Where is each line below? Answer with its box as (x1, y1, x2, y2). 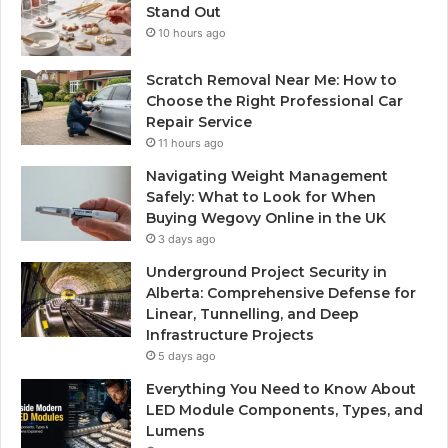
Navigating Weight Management (146, 166, 388, 185)
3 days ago (158, 231, 216, 246)
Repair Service (146, 112, 252, 131)
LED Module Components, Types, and (146, 400, 423, 419)
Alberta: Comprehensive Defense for (146, 283, 416, 302)
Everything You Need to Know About (146, 379, 416, 398)
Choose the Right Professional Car (146, 91, 403, 110)
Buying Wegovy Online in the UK (146, 208, 386, 227)
